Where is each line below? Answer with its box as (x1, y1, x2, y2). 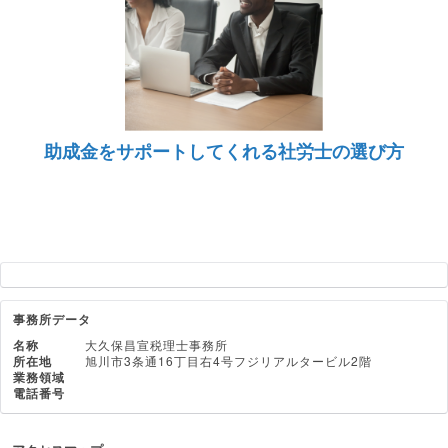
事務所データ (13, 310, 91, 328)
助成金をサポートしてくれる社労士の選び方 (44, 138, 404, 164)
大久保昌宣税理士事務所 (85, 336, 228, 353)
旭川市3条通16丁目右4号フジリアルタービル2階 (85, 352, 372, 369)
